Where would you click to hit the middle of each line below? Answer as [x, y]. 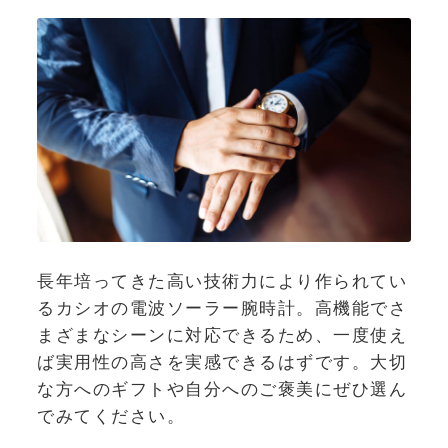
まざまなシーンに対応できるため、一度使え [222, 334]
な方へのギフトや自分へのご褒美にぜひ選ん [222, 388]
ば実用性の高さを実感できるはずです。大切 [222, 361]
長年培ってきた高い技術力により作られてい [222, 280]
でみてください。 [111, 415]
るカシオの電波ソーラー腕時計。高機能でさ [222, 307]
